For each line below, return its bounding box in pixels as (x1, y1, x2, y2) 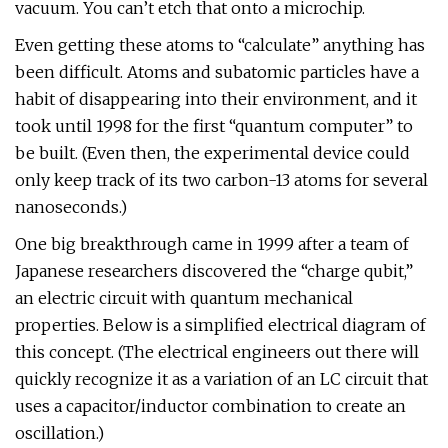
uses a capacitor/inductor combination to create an (15, 396, 406, 416)
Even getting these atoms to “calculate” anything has (15, 35, 425, 55)
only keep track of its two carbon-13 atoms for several (15, 170, 428, 190)
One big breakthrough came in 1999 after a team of (15, 234, 409, 254)
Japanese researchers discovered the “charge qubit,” (15, 261, 413, 281)
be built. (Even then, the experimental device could (15, 143, 410, 163)
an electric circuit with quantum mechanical (15, 288, 353, 308)
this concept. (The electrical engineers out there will (15, 342, 419, 362)
